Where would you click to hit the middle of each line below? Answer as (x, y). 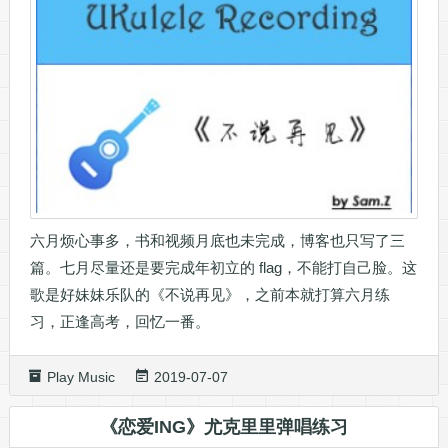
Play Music (80, 376)
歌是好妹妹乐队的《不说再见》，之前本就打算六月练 (209, 294)
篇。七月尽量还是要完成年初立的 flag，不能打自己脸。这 (223, 267)
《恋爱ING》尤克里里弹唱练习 (223, 426)
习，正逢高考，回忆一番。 (119, 321)
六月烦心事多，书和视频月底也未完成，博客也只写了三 (217, 240)
